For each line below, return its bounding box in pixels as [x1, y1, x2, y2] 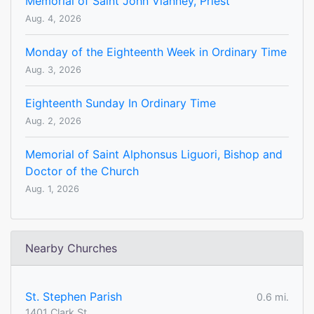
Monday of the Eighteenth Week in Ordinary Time [25, 45, 287, 60]
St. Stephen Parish [25, 289, 122, 304]
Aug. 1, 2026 [25, 184, 79, 195]
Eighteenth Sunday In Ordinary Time [25, 96, 216, 111]
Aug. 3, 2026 [25, 64, 81, 76]
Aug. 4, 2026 [25, 13, 81, 25]
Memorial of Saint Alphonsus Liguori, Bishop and [25, 147, 282, 162]
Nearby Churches [25, 241, 117, 256]
